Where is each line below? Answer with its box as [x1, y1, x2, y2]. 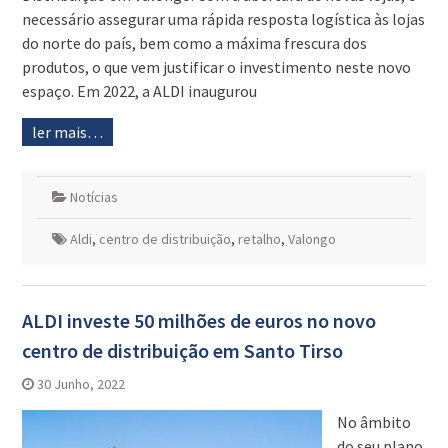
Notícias [69, 188, 118, 207]
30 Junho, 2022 [36, 375, 125, 394]
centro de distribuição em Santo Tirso [21, 338, 343, 364]
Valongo [287, 230, 336, 249]
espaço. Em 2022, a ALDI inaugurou [21, 81, 257, 102]
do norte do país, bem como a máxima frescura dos [21, 33, 367, 54]
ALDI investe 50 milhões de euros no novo [21, 308, 376, 334]
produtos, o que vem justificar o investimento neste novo [21, 57, 411, 78]
